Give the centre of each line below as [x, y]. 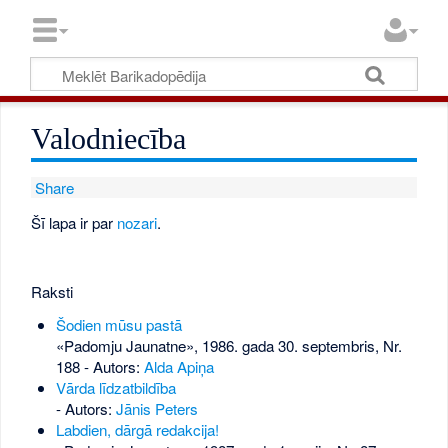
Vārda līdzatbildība [115, 388]
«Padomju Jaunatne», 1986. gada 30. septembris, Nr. [228, 346]
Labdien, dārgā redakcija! [137, 430]
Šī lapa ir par [74, 222]
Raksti [52, 292]
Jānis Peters [156, 409]
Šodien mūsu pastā [118, 325]
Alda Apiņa [178, 367]
